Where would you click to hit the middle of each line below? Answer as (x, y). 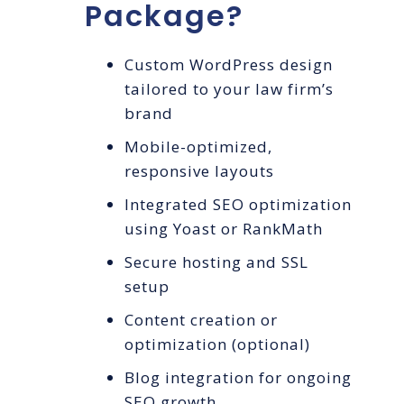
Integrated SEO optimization (239, 205)
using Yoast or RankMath (224, 229)
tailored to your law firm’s (230, 89)
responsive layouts (200, 171)
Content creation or (202, 320)
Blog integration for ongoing (239, 378)
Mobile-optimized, (199, 147)
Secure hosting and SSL (217, 262)
